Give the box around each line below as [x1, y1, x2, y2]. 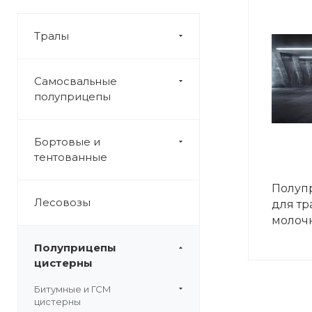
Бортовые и [34, 135, 100, 148]
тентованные [34, 150, 107, 164]
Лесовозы [34, 196, 91, 209]
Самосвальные [34, 75, 117, 88]
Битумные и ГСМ [34, 283, 111, 295]
